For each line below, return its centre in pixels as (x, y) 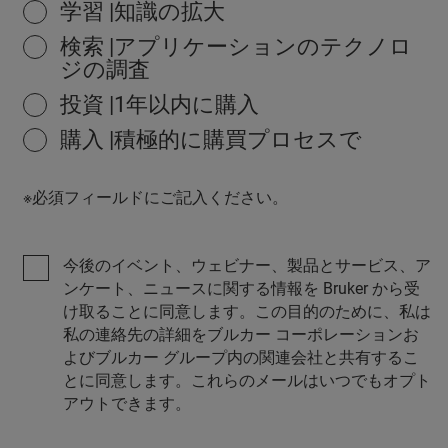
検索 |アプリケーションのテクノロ (236, 46)
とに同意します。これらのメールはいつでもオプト (247, 380)
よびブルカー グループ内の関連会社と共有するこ (241, 357)
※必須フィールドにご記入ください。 (155, 197)
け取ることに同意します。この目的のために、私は (247, 311)
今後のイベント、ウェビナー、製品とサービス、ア (247, 265)
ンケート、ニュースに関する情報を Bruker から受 (241, 288)
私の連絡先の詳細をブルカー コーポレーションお (241, 334)
